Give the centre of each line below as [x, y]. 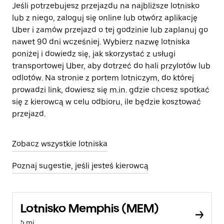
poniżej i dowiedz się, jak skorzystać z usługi [94, 54]
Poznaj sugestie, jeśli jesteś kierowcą [80, 166]
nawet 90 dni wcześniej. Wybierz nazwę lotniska [101, 42]
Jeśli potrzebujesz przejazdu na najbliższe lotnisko [106, 6]
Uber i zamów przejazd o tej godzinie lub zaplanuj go [110, 30]
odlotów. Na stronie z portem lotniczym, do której [103, 78]
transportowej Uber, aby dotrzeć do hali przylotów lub [111, 66]
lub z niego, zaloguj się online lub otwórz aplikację [105, 18]
